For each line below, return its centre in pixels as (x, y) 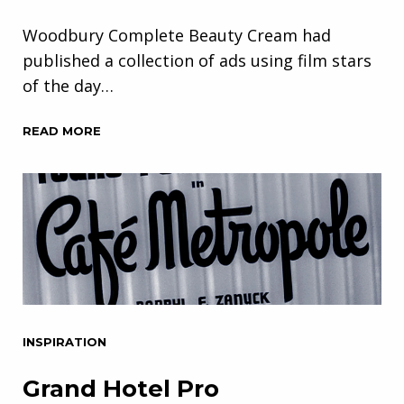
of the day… (68, 86)
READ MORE (62, 131)
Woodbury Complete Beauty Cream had (177, 36)
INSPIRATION (64, 341)
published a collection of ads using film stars (197, 61)
